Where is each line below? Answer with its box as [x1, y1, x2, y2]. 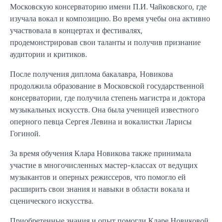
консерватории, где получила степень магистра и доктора [10, 91, 205, 104]
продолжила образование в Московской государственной [10, 79, 204, 92]
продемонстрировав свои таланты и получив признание [10, 36, 201, 48]
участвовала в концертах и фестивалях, [10, 24, 143, 36]
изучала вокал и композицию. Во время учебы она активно [10, 12, 210, 24]
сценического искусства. [10, 194, 93, 207]
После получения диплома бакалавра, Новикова [10, 67, 173, 80]
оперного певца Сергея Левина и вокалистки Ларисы [10, 115, 192, 127]
